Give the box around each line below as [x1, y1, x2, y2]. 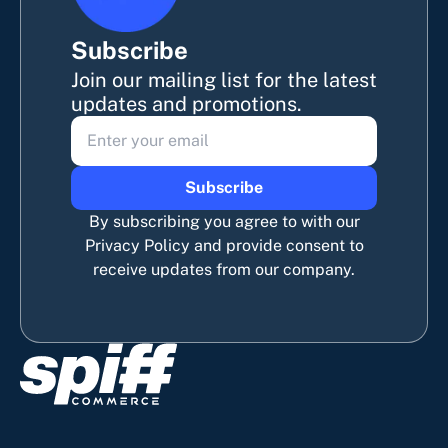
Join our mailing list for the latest [71, 67, 377, 92]
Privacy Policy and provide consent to [84, 235, 364, 255]
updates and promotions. [71, 91, 302, 116]
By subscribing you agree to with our [88, 211, 360, 231]
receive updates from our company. [93, 259, 355, 279]
